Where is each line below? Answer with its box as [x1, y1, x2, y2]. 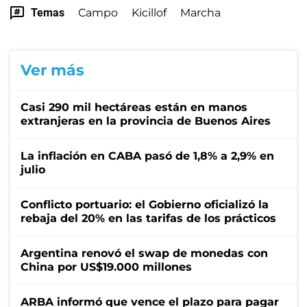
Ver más [21, 60, 84, 79]
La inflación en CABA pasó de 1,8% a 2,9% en [21, 149, 274, 162]
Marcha [180, 5, 221, 19]
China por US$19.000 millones [21, 260, 192, 273]
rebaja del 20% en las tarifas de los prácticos [21, 211, 276, 225]
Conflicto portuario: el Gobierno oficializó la [21, 197, 269, 211]
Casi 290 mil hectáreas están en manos [21, 100, 247, 114]
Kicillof [132, 5, 167, 19]
